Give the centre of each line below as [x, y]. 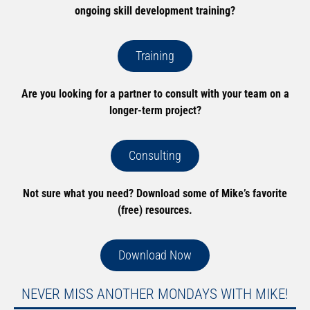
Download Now [155, 255]
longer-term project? [155, 111]
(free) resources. [155, 210]
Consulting [155, 156]
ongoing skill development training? [155, 11]
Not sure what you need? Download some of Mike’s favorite [155, 194]
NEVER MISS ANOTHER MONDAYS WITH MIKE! [155, 294]
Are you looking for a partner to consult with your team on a [155, 94]
